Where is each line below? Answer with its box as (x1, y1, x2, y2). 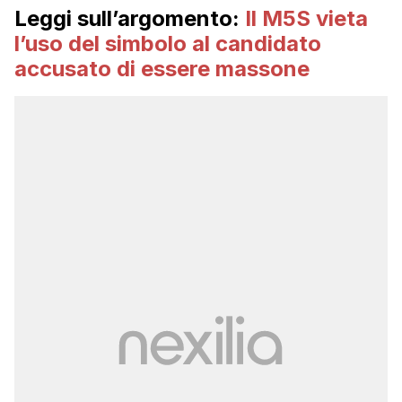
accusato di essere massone (14, 56, 310, 83)
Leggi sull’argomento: (14, 5, 240, 32)
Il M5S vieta (245, 5, 368, 32)
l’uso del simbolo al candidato (14, 31, 321, 57)
